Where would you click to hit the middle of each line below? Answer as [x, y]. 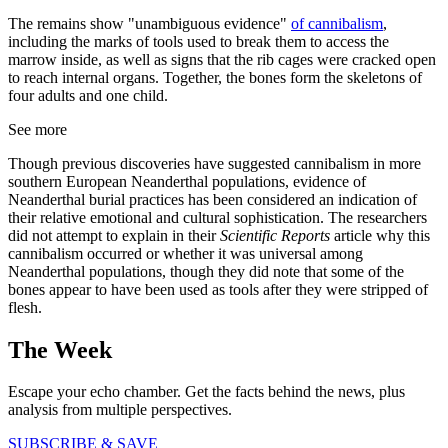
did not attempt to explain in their [114, 235]
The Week [60, 349]
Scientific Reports [275, 235]
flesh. [25, 307]
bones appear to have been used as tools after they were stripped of [218, 289]
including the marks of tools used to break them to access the [198, 41]
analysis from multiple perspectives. [120, 410]
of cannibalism [337, 23]
